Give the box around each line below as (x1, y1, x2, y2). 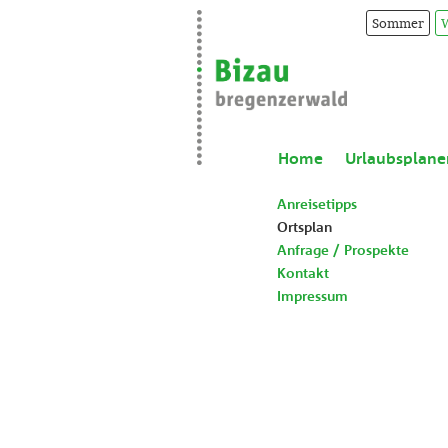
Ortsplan (277, 219, 332, 235)
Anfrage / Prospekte (277, 242, 409, 258)
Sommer (372, 15, 424, 31)
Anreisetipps (277, 196, 357, 212)
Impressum (277, 288, 348, 304)
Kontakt (277, 265, 329, 281)
